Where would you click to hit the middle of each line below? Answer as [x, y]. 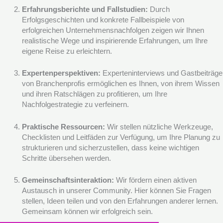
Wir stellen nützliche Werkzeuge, [159, 127]
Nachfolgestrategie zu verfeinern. [75, 105]
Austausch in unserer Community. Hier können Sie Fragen [116, 191]
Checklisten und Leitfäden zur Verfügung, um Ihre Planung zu [121, 137]
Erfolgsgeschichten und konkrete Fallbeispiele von [103, 20]
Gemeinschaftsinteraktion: [68, 180]
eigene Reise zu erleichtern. [67, 52]
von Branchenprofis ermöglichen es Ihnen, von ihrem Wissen [120, 84]
